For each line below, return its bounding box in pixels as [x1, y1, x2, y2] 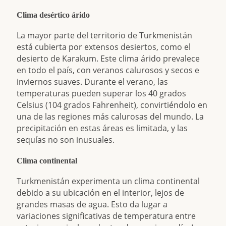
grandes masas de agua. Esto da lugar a [17, 199, 168, 210]
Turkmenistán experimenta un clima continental [17, 176, 200, 187]
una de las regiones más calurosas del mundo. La [17, 111, 204, 122]
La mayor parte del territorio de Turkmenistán [17, 30, 193, 41]
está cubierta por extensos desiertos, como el [17, 41, 191, 52]
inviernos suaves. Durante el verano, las [17, 76, 168, 87]
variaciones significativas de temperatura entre [17, 210, 196, 221]
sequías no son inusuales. [17, 134, 115, 145]
